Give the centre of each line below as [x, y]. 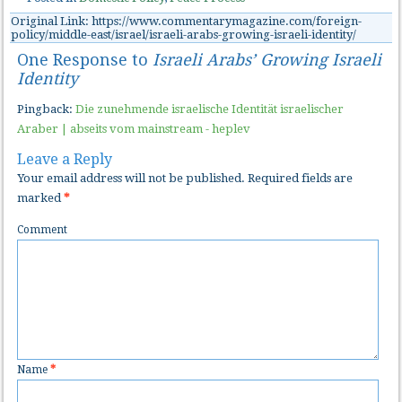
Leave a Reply [65, 160]
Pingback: [47, 109]
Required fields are [299, 179]
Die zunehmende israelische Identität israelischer [210, 109]
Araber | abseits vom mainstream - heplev [134, 129]
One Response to [85, 60]
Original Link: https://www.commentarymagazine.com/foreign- [187, 22]
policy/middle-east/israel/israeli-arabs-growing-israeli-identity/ [184, 35]
